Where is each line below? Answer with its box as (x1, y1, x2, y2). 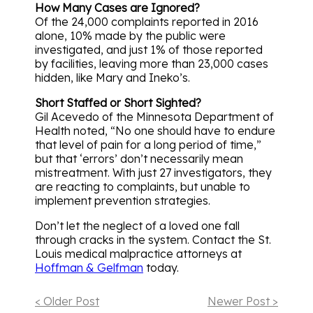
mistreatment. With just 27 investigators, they (35, 165, 272, 180)
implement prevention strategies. (35, 193, 210, 208)
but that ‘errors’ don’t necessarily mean (35, 151, 243, 166)
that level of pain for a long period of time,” (35, 137, 261, 152)
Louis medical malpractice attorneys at (35, 246, 242, 261)
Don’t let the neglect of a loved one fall (35, 218, 240, 233)
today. (143, 260, 179, 275)
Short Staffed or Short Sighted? (35, 95, 201, 110)
